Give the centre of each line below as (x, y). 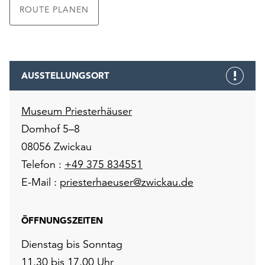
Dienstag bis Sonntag (72, 244)
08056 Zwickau (56, 147)
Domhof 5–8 (51, 129)
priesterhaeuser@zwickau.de (127, 182)
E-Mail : (41, 182)
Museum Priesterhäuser (77, 111)
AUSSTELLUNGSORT (65, 76)
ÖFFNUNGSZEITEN (62, 221)
